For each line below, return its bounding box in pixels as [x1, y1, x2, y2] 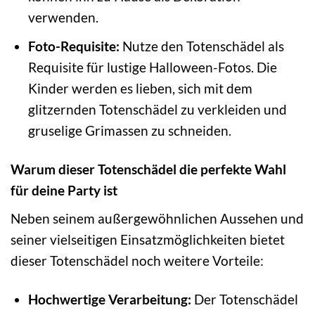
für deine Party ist [11, 182, 117, 198]
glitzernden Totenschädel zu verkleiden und [27, 101, 287, 118]
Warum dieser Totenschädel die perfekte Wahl [11, 161, 286, 177]
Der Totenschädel [191, 290, 298, 307]
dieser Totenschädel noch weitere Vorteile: [11, 252, 264, 269]
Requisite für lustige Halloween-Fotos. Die [27, 59, 277, 76]
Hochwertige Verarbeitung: [27, 290, 191, 307]
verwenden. [27, 8, 98, 25]
